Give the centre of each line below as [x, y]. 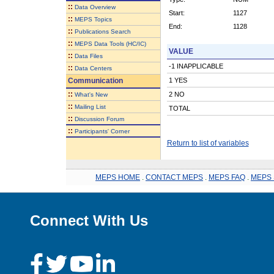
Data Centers [93, 68]
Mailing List [90, 106]
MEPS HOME [118, 177]
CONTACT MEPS [174, 177]
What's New [91, 94]
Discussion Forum [99, 119]
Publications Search [102, 31]
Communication [94, 80]
